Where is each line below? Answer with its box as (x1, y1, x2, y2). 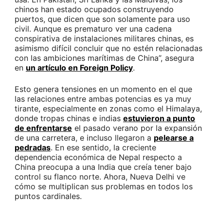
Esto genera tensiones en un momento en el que (15, 84, 192, 94)
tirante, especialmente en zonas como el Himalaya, (15, 104, 202, 114)
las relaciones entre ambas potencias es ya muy (15, 94, 191, 104)
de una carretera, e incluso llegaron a (15, 133, 154, 143)
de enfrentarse (15, 123, 72, 133)
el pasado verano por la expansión (72, 123, 202, 133)
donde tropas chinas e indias (15, 113, 123, 124)
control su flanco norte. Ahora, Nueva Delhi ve (15, 172, 185, 182)
